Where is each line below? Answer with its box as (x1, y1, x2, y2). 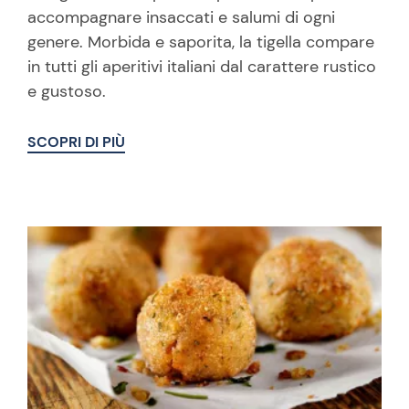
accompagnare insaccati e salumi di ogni (27, 6, 335, 28)
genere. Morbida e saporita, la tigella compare (27, 31, 374, 53)
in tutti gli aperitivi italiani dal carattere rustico (27, 56, 376, 78)
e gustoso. (27, 80, 106, 102)
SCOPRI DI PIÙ (27, 132, 125, 152)
